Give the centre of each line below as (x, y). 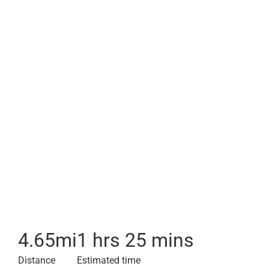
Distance (37, 260)
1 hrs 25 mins (135, 240)
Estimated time (109, 260)
